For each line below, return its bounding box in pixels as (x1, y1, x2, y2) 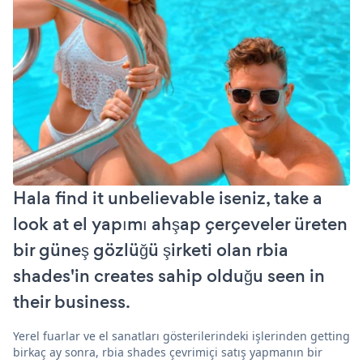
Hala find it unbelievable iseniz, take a (13, 185, 322, 211)
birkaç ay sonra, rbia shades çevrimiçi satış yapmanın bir (13, 344, 322, 360)
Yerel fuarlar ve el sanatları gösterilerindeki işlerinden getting (13, 327, 350, 344)
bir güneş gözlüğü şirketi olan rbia (13, 237, 288, 263)
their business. (13, 288, 130, 314)
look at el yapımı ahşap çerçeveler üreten (13, 211, 348, 237)
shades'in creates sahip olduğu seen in (13, 263, 325, 288)
